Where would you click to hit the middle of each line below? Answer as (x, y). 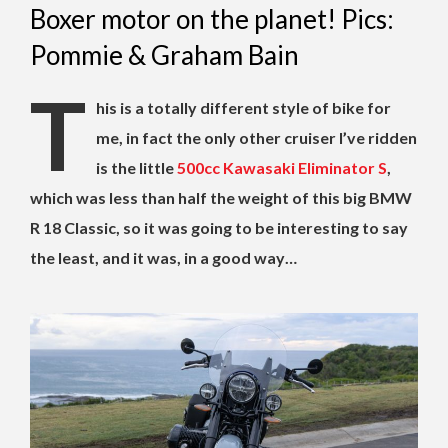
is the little (136, 168)
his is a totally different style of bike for (243, 108)
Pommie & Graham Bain (164, 55)
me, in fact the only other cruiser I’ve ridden (256, 138)
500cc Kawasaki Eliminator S (282, 168)
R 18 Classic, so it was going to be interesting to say (219, 228)
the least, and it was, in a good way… (163, 258)
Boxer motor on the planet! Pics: (212, 19)
